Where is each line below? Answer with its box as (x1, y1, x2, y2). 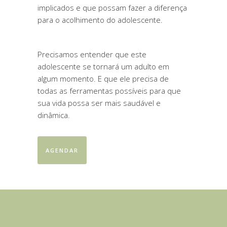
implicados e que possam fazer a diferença (37, 3, 187, 13)
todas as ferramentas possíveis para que (37, 86, 181, 96)
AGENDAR (46, 146, 79, 154)
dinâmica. (37, 110, 70, 120)
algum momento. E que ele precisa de (37, 73, 169, 84)
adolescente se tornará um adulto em (37, 61, 169, 71)
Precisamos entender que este (37, 49, 146, 59)
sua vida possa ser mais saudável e (37, 98, 161, 108)
